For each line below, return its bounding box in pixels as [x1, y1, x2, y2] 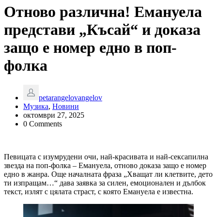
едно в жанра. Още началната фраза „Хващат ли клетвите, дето [4, 170, 213, 179]
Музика [23, 102, 48, 111]
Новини [52, 102, 79, 111]
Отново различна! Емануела [4, 2, 202, 20]
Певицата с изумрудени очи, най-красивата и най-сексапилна [4, 153, 208, 161]
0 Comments [23, 120, 62, 128]
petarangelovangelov [39, 93, 102, 102]
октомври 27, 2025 [23, 111, 84, 120]
